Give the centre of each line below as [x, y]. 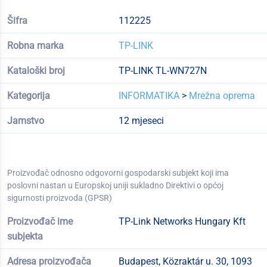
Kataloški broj [36, 71]
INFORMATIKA [149, 96]
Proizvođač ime [40, 221]
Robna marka [35, 46]
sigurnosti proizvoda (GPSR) [60, 198]
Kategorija [29, 96]
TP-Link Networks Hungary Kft [182, 221]
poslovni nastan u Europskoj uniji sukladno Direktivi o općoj [115, 185]
